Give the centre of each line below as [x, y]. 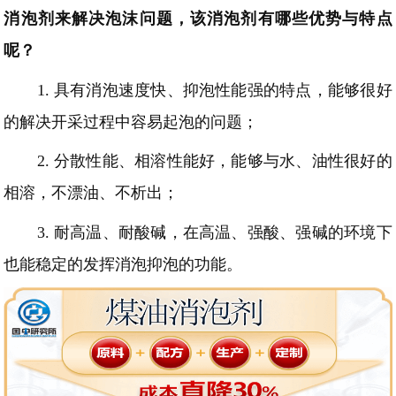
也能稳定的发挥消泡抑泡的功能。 [123, 264]
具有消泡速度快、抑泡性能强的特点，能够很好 [223, 90]
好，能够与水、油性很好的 [296, 161]
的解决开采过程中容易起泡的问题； [131, 122]
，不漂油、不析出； [107, 193]
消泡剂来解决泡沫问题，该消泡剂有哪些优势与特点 [198, 19]
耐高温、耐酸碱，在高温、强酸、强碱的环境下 [223, 232]
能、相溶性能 [151, 161]
